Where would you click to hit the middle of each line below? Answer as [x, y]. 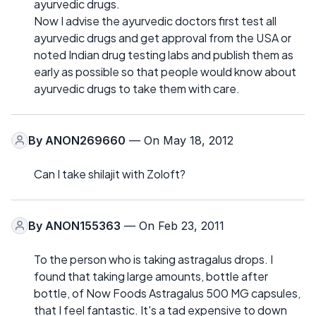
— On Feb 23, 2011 [172, 225]
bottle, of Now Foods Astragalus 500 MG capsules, [167, 293]
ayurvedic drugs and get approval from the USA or [163, 37]
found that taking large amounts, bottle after [151, 276]
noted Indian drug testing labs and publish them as [164, 54]
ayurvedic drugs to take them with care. [137, 88]
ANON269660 [85, 140]
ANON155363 [83, 225]
